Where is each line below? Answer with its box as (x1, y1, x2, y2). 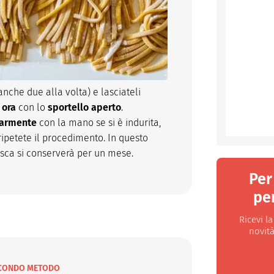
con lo (16, 101, 48, 113)
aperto (91, 101, 121, 113)
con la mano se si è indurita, (37, 116, 161, 128)
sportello (48, 101, 89, 113)
